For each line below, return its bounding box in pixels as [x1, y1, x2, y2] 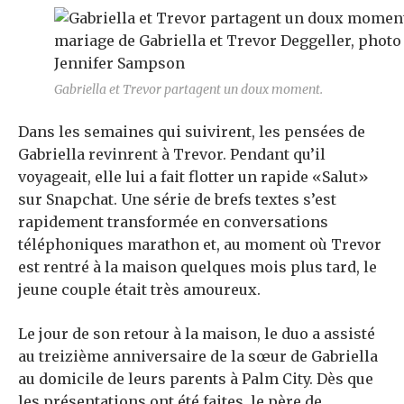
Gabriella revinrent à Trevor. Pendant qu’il [18, 145, 326, 164]
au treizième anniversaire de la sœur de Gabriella [18, 347, 378, 366]
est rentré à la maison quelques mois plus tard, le [18, 258, 377, 277]
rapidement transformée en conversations [18, 213, 328, 232]
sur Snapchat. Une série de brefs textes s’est [18, 190, 336, 209]
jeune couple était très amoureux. [18, 280, 261, 299]
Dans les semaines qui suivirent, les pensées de [18, 123, 365, 142]
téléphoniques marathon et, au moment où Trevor [18, 235, 381, 254]
